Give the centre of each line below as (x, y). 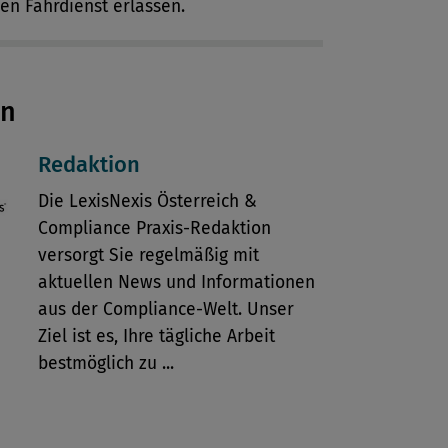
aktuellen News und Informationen (176, 282)
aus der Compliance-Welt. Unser (165, 309)
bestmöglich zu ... (105, 363)
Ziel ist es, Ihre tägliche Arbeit (156, 336)
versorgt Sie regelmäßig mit (148, 255)
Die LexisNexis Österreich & (147, 201)
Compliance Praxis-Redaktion (154, 228)
